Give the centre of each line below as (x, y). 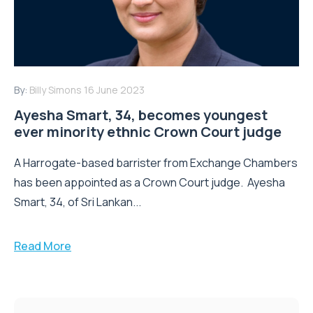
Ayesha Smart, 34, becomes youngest (141, 115)
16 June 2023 (114, 90)
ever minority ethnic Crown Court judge (148, 132)
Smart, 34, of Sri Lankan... (78, 202)
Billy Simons (56, 90)
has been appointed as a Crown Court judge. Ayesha (150, 183)
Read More (43, 246)
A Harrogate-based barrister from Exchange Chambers (156, 163)
